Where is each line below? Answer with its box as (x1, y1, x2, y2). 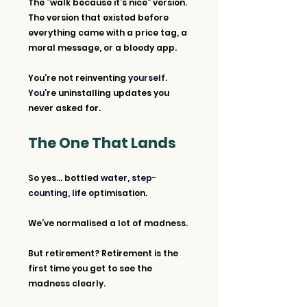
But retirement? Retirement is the (28, 247, 180, 259)
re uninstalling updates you (47, 86, 171, 99)
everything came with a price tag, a (28, 26, 189, 38)
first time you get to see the (28, 262, 154, 274)
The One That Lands (28, 132, 176, 153)
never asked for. (28, 101, 101, 114)
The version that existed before (28, 11, 171, 23)
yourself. (128, 71, 169, 84)
